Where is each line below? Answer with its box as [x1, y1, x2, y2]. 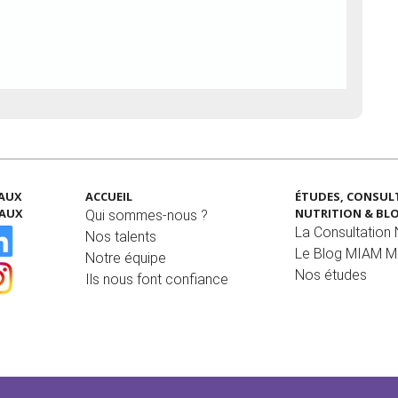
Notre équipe [85, 250, 167, 267]
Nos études [294, 267, 367, 284]
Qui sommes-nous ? [85, 207, 209, 225]
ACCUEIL [85, 188, 133, 205]
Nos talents [85, 228, 157, 246]
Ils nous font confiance [85, 271, 229, 289]
